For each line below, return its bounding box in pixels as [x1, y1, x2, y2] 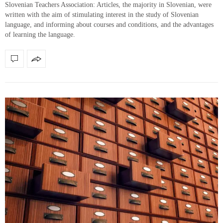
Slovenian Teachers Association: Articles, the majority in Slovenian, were [5, 1, 212, 9]
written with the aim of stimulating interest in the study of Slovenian [5, 11, 199, 19]
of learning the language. [5, 31, 75, 39]
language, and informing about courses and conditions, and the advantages [5, 21, 214, 29]
